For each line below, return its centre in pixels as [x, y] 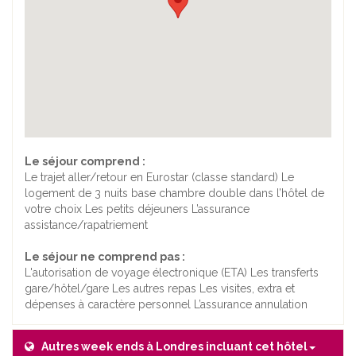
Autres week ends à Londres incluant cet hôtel [174, 347]
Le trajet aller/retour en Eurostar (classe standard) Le [159, 178]
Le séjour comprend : [85, 162]
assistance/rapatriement [86, 225]
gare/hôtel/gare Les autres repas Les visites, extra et [160, 289]
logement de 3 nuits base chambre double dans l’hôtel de [174, 193]
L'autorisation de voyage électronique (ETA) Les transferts [172, 273]
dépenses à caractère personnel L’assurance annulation [166, 305]
